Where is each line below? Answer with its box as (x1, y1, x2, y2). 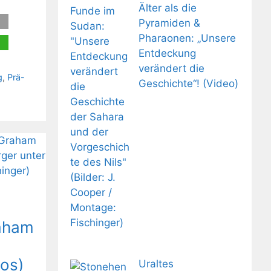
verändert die (138, 62, 204, 74)
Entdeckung (138, 47, 196, 59)
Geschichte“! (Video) (138, 77, 238, 90)
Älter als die (138, 1, 197, 14)
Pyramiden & (138, 16, 200, 29)
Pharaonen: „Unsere (138, 31, 236, 44)
